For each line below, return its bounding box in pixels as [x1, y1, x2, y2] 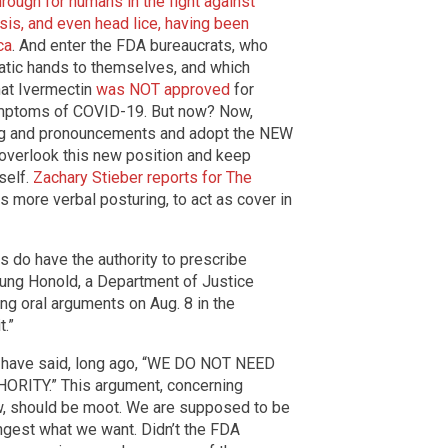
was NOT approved [96, 79, 230, 99]
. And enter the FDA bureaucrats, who [12, 35, 268, 55]
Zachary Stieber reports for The [33, 167, 252, 187]
